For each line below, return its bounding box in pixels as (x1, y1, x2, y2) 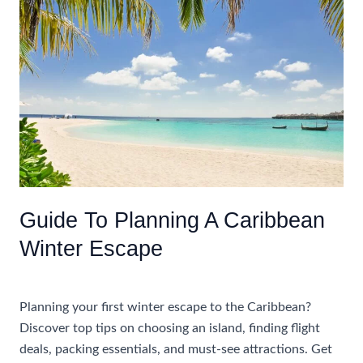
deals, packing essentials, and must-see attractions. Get (19, 344, 332, 357)
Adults (18, 168, 56, 181)
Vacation (18, 62, 69, 75)
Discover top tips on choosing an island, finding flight (19, 322, 320, 335)
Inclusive (18, 41, 68, 54)
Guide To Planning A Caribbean (19, 207, 325, 233)
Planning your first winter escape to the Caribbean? (19, 301, 311, 314)
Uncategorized (19, 269, 102, 282)
